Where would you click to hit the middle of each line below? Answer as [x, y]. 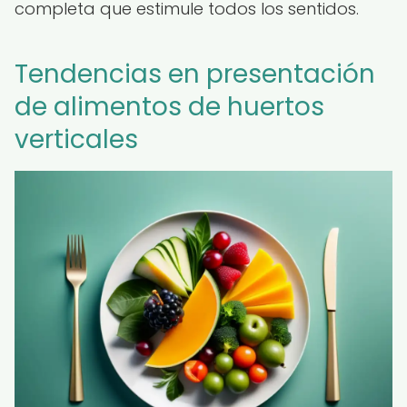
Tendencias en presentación [195, 74]
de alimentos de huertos [169, 107]
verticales [76, 139]
